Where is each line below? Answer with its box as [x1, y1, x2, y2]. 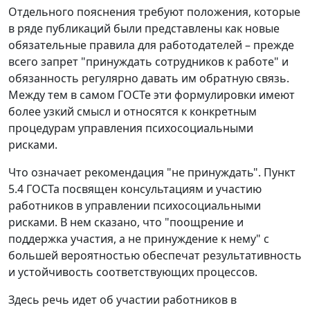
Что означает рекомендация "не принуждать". [8, 165, 261, 181]
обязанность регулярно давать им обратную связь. [8, 71, 289, 86]
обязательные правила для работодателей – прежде [8, 37, 294, 53]
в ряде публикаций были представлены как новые [8, 21, 280, 37]
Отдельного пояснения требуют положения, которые [8, 4, 300, 20]
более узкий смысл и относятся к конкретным [8, 104, 257, 120]
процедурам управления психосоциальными [8, 120, 253, 136]
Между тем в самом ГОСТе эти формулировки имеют [8, 87, 295, 103]
